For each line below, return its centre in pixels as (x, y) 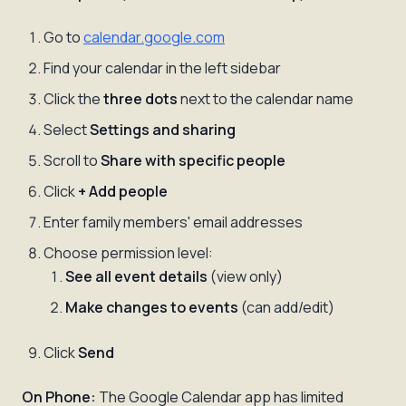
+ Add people (123, 191)
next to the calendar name (266, 99)
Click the (73, 99)
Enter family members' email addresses (173, 222)
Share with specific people (193, 160)
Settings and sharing (163, 130)
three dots (140, 99)
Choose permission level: (128, 253)
